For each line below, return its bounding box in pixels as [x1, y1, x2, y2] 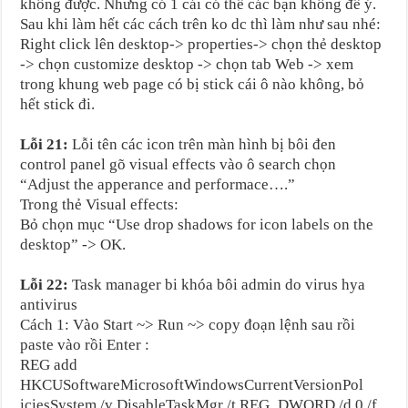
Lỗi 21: [20, 135, 69, 153]
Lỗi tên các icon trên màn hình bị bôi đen [68, 135, 337, 153]
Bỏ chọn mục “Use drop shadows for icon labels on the [20, 215, 374, 233]
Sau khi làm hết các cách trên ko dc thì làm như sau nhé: [20, 15, 385, 33]
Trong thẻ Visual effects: [20, 195, 179, 213]
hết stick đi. [20, 95, 96, 113]
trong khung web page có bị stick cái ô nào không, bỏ [20, 75, 365, 93]
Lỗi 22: [20, 275, 69, 293]
